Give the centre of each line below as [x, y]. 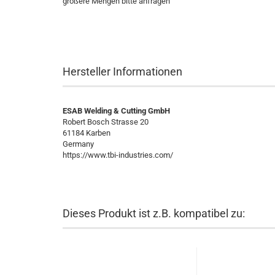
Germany [78, 144]
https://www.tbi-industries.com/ [118, 155]
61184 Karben [87, 133]
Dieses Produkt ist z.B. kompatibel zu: [154, 213]
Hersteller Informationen [122, 72]
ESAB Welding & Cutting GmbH [116, 111]
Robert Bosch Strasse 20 [106, 122]
